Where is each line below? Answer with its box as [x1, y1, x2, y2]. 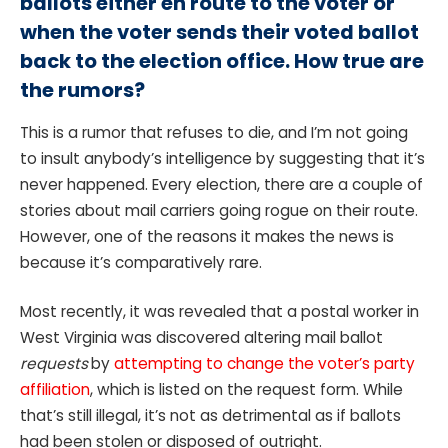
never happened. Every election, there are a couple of [20, 173, 423, 195]
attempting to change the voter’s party [114, 353, 415, 375]
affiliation [20, 379, 90, 401]
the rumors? [20, 75, 145, 104]
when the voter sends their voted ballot [20, 17, 419, 46]
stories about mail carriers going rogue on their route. [20, 199, 418, 221]
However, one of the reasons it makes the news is [20, 225, 394, 247]
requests [20, 353, 88, 375]
